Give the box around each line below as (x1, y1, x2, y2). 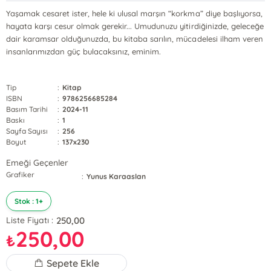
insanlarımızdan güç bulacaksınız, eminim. (6, 47, 162, 56)
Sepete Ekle (46, 256, 100, 269)
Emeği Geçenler (6, 157, 69, 168)
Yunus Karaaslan (87, 172, 146, 181)
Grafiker (6, 170, 35, 179)
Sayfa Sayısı (6, 126, 48, 135)
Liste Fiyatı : (6, 215, 54, 226)
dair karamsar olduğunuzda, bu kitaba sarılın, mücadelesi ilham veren (6, 34, 263, 44)
